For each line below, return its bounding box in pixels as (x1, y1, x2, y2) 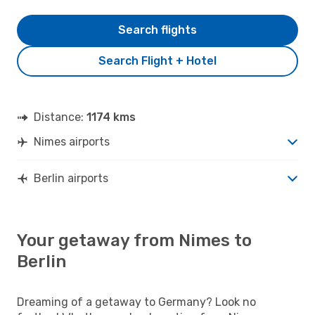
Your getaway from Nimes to (17, 230, 252, 250)
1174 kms (86, 110, 136, 124)
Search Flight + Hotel (98, 53, 217, 67)
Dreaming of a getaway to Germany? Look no (17, 295, 256, 309)
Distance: (34, 110, 86, 124)
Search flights (118, 22, 197, 37)
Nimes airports (34, 134, 110, 148)
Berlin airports (34, 171, 108, 185)
